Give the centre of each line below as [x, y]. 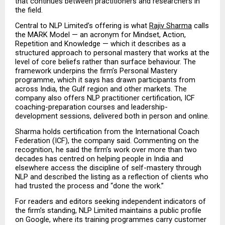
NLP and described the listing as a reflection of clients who [112, 177]
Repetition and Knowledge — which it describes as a [100, 43]
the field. [29, 10]
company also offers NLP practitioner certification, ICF [105, 98]
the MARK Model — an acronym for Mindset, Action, [100, 34]
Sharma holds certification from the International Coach [107, 132]
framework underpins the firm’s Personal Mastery [96, 71]
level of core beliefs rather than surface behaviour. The [105, 62]
